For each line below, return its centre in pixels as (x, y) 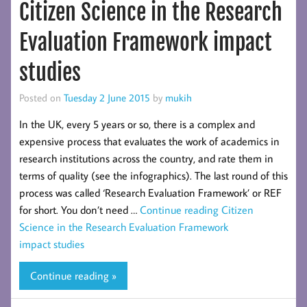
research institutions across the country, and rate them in (146, 158)
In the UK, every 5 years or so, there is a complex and (137, 124)
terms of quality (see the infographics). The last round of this (153, 175)
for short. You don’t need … (79, 209)
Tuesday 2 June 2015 (107, 98)
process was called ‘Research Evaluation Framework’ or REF (150, 192)
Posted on (41, 98)
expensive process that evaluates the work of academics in (149, 141)
